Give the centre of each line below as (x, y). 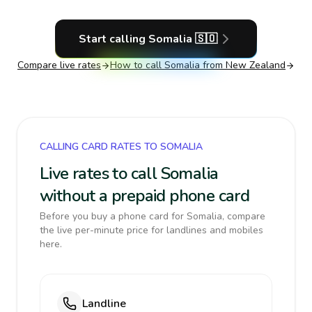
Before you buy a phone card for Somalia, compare (153, 216)
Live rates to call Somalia (129, 173)
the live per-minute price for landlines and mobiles (151, 230)
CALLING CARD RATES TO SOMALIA (121, 147)
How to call (137, 65)
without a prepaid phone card (145, 196)
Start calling (113, 39)
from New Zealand (243, 65)
